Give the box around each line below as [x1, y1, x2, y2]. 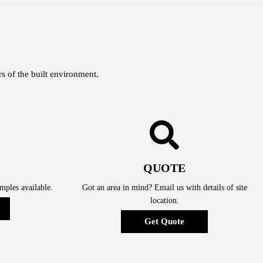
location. [150, 196, 179, 205]
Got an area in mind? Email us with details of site [82, 183, 247, 193]
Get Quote [144, 217, 184, 227]
